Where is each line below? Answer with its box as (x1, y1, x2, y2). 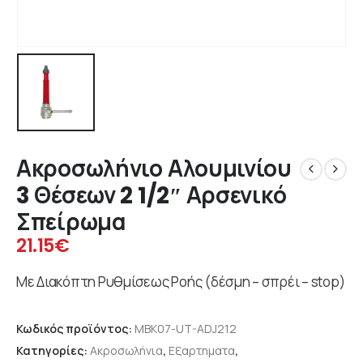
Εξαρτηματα (169, 343, 235, 359)
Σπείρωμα (16, 206, 126, 238)
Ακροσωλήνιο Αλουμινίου (16, 152, 292, 185)
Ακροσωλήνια (90, 343, 163, 359)
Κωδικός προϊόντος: (16, 320, 135, 336)
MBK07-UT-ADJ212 (135, 320, 237, 336)
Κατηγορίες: (16, 343, 90, 359)
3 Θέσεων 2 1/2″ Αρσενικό (16, 179, 287, 211)
